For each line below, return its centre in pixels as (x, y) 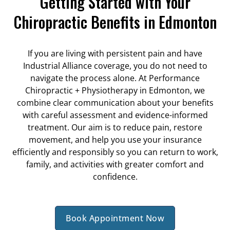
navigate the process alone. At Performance (115, 78)
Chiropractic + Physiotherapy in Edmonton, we (115, 91)
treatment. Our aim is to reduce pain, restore (115, 128)
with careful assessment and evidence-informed (115, 115)
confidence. (115, 177)
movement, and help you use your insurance (115, 140)
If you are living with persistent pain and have (115, 54)
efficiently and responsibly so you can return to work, (115, 152)
